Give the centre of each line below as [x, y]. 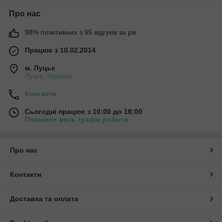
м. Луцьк [40, 68]
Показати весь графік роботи [77, 119]
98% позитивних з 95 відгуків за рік [81, 32]
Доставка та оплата [44, 198]
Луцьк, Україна [48, 76]
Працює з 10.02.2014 [60, 50]
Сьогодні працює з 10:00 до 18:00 [83, 111]
